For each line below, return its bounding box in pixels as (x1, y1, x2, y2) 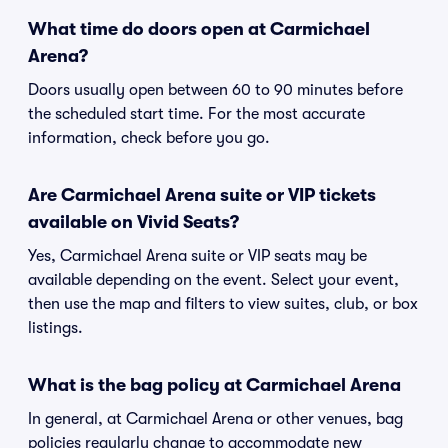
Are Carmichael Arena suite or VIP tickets (28, 185, 376, 205)
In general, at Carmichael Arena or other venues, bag (28, 410, 403, 428)
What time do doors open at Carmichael (28, 19, 370, 39)
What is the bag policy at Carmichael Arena (28, 375, 401, 395)
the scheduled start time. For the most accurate (28, 105, 365, 123)
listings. (28, 319, 83, 337)
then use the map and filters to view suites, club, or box (28, 295, 418, 313)
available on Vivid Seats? (28, 212, 239, 232)
